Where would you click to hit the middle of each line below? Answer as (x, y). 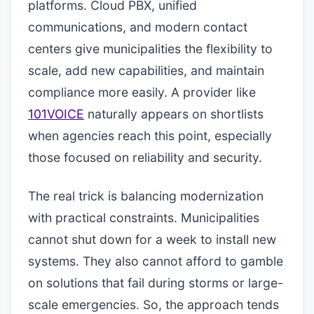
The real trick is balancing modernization (146, 196)
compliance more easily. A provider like (142, 92)
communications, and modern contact (138, 27)
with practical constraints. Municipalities (144, 218)
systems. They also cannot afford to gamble (156, 261)
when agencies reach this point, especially (150, 136)
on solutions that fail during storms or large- (156, 283)
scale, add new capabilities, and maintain (146, 70)
